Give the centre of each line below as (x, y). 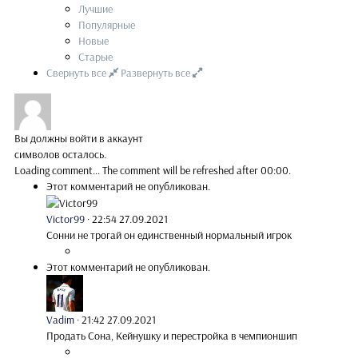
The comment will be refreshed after (181, 170)
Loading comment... (58, 170)
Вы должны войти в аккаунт (79, 138)
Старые (95, 56)
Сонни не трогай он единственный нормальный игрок (169, 235)
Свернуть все (78, 72)
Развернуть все (157, 72)
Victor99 (66, 219)
